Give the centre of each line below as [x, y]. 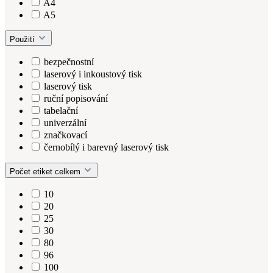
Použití [23, 39]
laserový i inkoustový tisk [93, 74]
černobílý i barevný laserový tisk [106, 147]
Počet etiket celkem [46, 171]
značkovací [66, 135]
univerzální [65, 122]
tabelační [61, 110]
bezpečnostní [69, 62]
